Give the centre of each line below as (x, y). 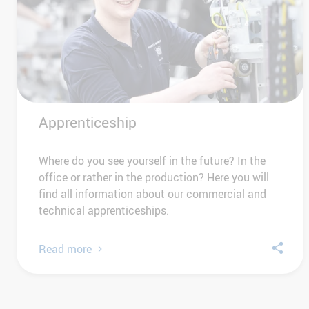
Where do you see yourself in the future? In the (152, 161)
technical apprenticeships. (104, 211)
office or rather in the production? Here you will (154, 178)
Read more (65, 249)
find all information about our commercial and (152, 194)
